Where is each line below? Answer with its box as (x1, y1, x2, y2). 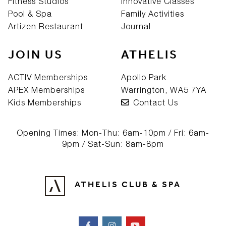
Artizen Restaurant (8, 21, 83, 31)
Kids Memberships (8, 97, 81, 107)
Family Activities (121, 9, 184, 18)
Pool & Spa (8, 9, 52, 18)
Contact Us (130, 97, 178, 107)
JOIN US (8, 50, 63, 63)
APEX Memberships (8, 85, 85, 95)
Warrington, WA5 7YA (121, 85, 206, 95)
